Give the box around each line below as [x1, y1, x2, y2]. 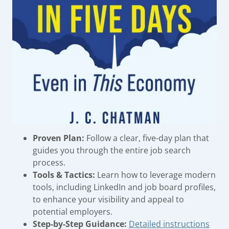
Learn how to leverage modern [95, 169, 216, 180]
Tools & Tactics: [33, 169, 95, 180]
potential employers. [33, 205, 112, 217]
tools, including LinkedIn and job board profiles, [33, 181, 216, 193]
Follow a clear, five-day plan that [84, 132, 209, 144]
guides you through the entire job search [33, 144, 191, 156]
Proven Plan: [33, 132, 84, 144]
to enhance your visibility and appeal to [33, 193, 184, 205]
